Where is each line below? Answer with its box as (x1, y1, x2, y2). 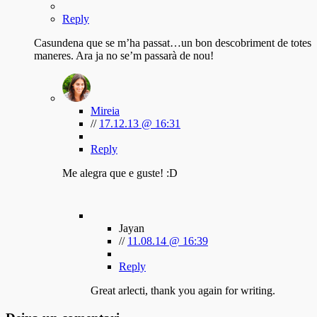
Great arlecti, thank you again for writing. (91, 284, 275, 297)
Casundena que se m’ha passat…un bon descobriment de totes (34, 37, 311, 50)
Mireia (91, 105, 120, 117)
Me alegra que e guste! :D (62, 167, 178, 180)
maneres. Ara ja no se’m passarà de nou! (34, 50, 214, 62)
